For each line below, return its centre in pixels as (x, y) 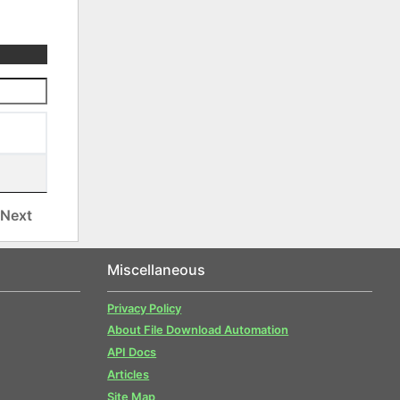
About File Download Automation (198, 330)
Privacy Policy (145, 308)
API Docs (132, 353)
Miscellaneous (157, 269)
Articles (129, 374)
